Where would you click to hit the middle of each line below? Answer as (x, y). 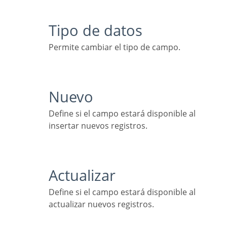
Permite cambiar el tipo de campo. (117, 47)
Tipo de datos (100, 30)
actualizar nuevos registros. (101, 204)
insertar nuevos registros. (98, 126)
